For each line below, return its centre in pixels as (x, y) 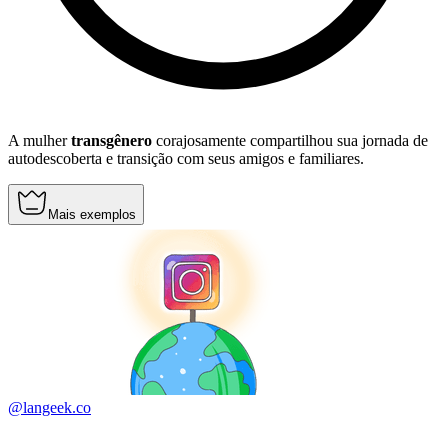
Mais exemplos (92, 215)
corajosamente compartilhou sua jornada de (290, 141)
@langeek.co (49, 408)
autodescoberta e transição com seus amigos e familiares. (186, 159)
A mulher (39, 141)
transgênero (111, 141)
